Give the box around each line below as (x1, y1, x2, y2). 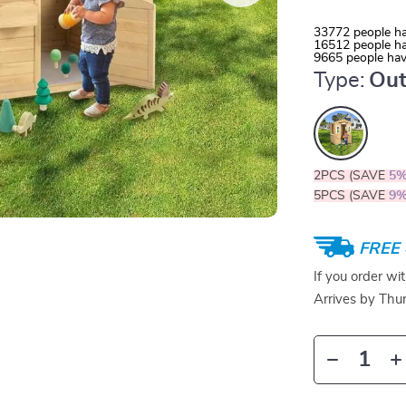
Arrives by (314, 293, 380, 306)
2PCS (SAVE (314, 169, 390, 182)
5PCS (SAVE (314, 189, 390, 202)
